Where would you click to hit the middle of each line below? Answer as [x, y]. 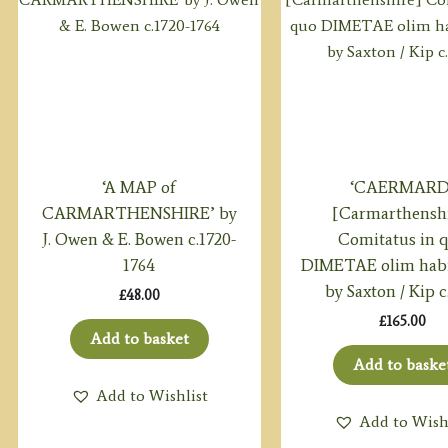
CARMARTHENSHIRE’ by [139, 212]
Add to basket [139, 339]
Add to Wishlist [151, 396]
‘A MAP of [139, 186]
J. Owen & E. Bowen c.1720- [139, 238]
